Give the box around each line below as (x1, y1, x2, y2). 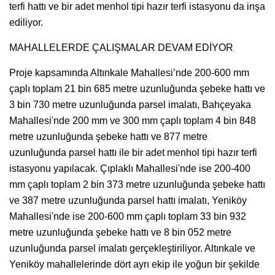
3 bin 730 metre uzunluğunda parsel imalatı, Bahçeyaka (9, 99, 251, 110)
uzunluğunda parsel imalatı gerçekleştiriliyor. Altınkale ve (9, 242, 255, 254)
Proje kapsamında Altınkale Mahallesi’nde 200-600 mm (9, 67, 249, 78)
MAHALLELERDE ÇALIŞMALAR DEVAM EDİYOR (9, 42, 233, 53)
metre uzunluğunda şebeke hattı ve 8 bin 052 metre (9, 227, 231, 238)
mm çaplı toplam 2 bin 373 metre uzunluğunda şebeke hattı (9, 179, 265, 190)
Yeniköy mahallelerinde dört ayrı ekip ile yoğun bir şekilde (9, 258, 260, 269)
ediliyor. (9, 17, 43, 28)
